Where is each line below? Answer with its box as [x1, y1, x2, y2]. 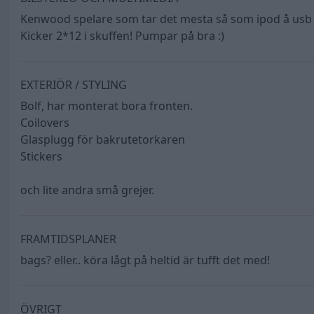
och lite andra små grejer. [20, 182, 154, 198]
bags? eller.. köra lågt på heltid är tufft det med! [20, 252, 270, 268]
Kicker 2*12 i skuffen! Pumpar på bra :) [20, 28, 224, 44]
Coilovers [20, 115, 69, 131]
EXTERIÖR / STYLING [20, 77, 127, 93]
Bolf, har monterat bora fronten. [20, 98, 193, 114]
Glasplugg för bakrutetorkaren [20, 132, 185, 148]
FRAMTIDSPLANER [20, 231, 116, 247]
